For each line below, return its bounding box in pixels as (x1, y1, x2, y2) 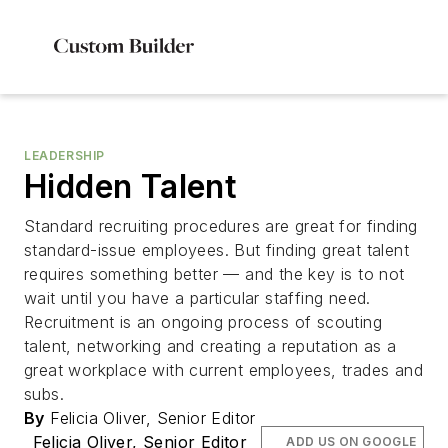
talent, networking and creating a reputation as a (24, 336, 397, 356)
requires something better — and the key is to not (24, 264, 405, 284)
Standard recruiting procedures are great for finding (24, 216, 418, 236)
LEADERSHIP (24, 148, 105, 163)
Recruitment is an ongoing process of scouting (24, 312, 382, 332)
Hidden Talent (24, 167, 238, 206)
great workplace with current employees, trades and (24, 360, 423, 380)
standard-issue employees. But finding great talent (24, 240, 409, 260)
